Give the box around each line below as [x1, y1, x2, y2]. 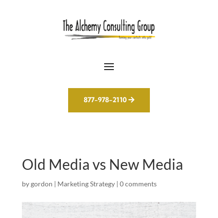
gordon [30, 180, 53, 188]
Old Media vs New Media [21, 155, 183, 173]
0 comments [119, 180, 157, 188]
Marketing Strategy [57, 180, 115, 188]
